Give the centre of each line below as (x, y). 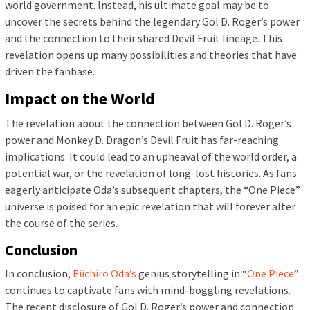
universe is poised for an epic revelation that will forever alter (150, 206)
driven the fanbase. (50, 71)
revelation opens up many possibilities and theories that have (151, 54)
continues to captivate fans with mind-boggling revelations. (148, 290)
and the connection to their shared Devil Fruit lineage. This (144, 38)
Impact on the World (80, 98)
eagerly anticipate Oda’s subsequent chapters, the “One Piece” (153, 189)
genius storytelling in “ (192, 273)
